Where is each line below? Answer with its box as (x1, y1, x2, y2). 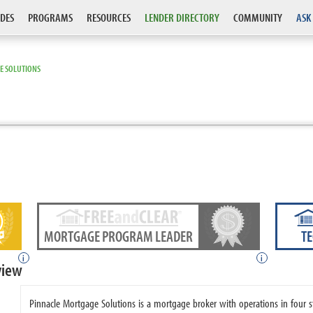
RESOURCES (87, 10, 131, 24)
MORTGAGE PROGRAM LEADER (44, 226, 194, 246)
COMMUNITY (233, 10, 282, 24)
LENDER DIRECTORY (145, 10, 219, 24)
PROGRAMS (28, 10, 73, 24)
